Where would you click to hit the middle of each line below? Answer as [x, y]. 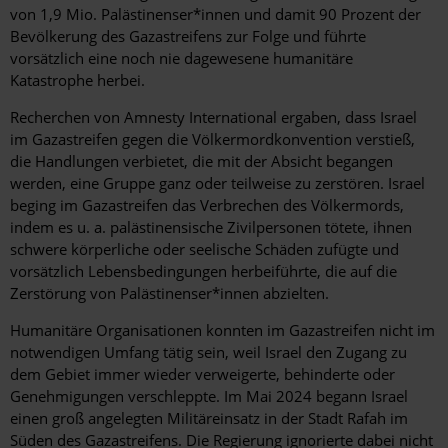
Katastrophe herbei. [79, 79]
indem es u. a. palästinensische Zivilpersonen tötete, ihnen [211, 226]
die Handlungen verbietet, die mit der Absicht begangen [201, 160]
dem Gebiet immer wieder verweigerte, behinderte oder [202, 373]
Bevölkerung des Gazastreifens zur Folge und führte [188, 35]
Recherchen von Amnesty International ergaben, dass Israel [213, 116]
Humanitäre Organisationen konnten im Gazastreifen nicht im [222, 329]
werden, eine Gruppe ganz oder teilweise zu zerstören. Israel [217, 182]
